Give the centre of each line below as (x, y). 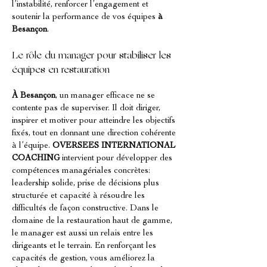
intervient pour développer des (117, 159)
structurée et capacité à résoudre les (80, 196)
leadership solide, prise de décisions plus (87, 184)
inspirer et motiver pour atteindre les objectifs (95, 121)
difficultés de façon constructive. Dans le (86, 209)
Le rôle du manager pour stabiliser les (93, 56)
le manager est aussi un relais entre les (84, 234)
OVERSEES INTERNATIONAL (115, 146)
